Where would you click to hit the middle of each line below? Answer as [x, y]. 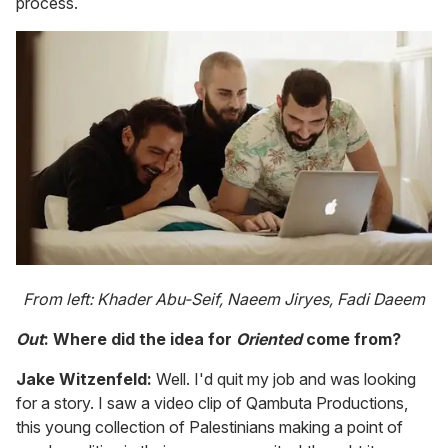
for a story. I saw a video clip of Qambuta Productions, [212, 402]
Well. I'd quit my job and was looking [284, 378]
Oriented [269, 338]
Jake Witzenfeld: [84, 378]
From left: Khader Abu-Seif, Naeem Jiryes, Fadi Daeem [224, 298]
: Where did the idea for [140, 338]
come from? [351, 338]
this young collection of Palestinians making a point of [209, 426]
